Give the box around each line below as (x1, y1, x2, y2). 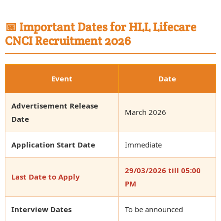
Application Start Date (11, 139, 95, 149)
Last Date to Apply (11, 171, 80, 182)
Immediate (125, 139, 162, 149)
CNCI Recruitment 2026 (5, 33, 131, 48)
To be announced (125, 204, 183, 214)
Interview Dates (11, 204, 72, 214)
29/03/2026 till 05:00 (125, 165, 201, 175)
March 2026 (125, 107, 166, 117)
